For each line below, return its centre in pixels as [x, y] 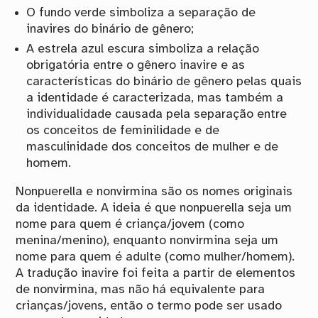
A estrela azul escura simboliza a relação [143, 49]
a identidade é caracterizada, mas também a [155, 98]
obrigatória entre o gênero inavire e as [136, 65]
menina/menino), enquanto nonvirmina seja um [147, 241]
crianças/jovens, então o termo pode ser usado [149, 306]
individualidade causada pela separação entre [157, 114]
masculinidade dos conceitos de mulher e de [153, 147]
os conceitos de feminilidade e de [123, 130]
